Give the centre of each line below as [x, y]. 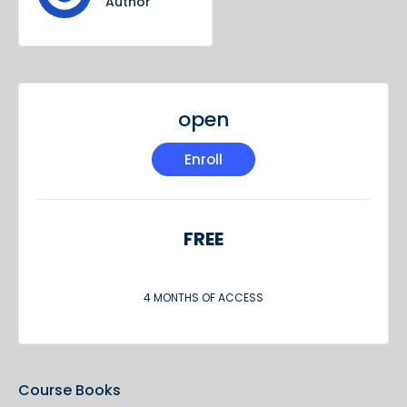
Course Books [69, 391]
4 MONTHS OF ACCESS [203, 298]
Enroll [203, 160]
